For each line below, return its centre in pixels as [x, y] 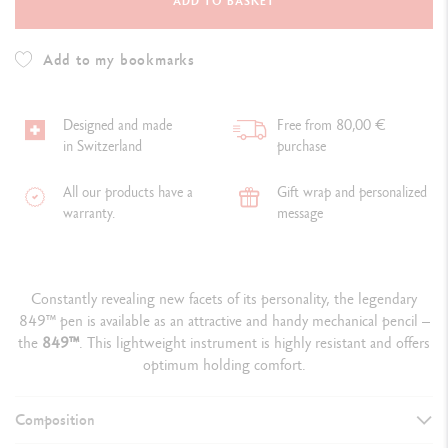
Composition [55, 420]
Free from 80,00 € [331, 125]
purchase [301, 146]
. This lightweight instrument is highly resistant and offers [254, 343]
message [299, 213]
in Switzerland [102, 146]
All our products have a [127, 192]
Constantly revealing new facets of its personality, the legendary [224, 299]
